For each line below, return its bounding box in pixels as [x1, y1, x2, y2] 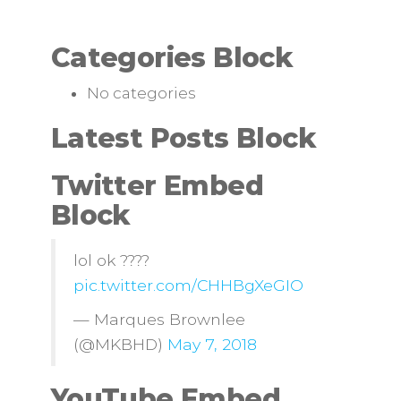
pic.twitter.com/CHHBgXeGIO [73, 275, 303, 294]
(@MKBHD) [73, 334, 167, 354]
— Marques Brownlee [73, 309, 245, 328]
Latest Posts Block [50, 121, 316, 155]
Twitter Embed [50, 168, 263, 202]
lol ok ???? [73, 250, 149, 269]
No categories [86, 83, 196, 102]
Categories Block [50, 40, 294, 74]
